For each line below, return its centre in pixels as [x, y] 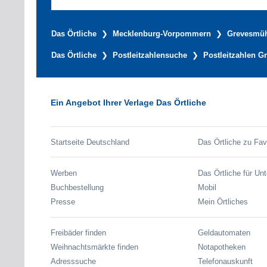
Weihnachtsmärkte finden [94, 247]
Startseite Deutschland [90, 142]
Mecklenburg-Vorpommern [162, 34]
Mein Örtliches [223, 202]
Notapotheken [221, 247]
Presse [63, 202]
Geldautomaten [224, 232]
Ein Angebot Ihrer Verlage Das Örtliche [128, 103]
